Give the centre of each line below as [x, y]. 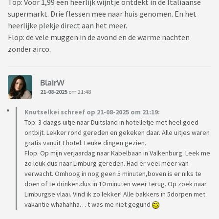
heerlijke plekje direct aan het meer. [67, 26]
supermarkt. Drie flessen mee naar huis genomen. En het [102, 14]
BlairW [52, 82]
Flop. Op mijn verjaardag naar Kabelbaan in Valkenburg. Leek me [117, 153]
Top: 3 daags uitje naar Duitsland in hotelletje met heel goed [111, 122]
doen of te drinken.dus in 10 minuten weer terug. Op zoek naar [116, 184]
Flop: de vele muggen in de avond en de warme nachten [99, 37]
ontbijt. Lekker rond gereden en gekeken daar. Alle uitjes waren [117, 133]
